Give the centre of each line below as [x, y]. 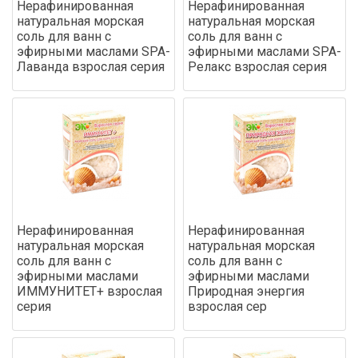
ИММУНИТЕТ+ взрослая [89, 291]
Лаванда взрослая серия [91, 66]
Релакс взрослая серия [257, 66]
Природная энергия [246, 291]
